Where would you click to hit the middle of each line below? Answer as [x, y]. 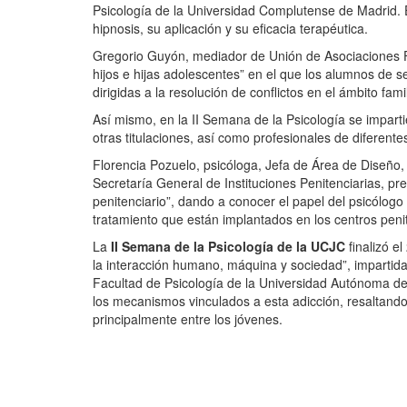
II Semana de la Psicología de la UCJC [228, 247]
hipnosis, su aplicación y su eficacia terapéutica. [230, 29]
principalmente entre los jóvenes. [188, 319]
